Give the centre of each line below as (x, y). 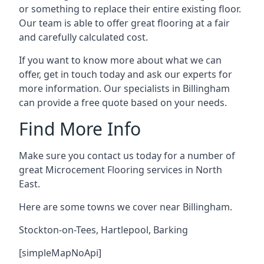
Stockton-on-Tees (57, 230)
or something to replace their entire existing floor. (130, 9)
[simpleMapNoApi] (60, 253)
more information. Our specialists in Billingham (124, 88)
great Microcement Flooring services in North (121, 170)
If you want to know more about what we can (120, 60)
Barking (171, 230)
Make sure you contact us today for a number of (127, 156)
